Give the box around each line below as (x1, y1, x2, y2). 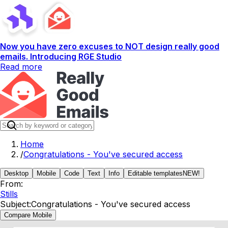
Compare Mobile (4, 211, 52, 219)
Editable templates (128, 169, 183, 177)
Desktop (4, 169, 28, 177)
